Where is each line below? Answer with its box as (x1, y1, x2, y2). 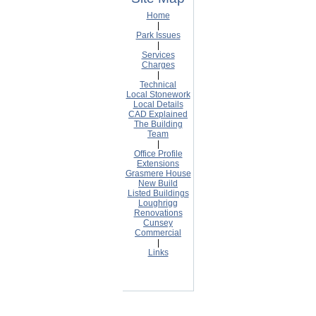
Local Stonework (126, 90, 190, 99)
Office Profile (133, 149, 183, 159)
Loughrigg (138, 198, 178, 208)
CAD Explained (128, 109, 188, 119)
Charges (141, 60, 175, 70)
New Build (138, 178, 178, 188)
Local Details (133, 99, 183, 109)
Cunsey (143, 218, 173, 228)
